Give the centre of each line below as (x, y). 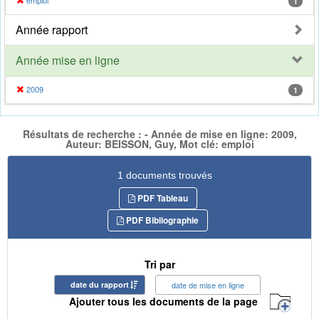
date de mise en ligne (208, 284)
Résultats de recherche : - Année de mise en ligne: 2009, (159, 134)
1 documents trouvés (165, 175)
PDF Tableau (161, 198)
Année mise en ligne (68, 61)
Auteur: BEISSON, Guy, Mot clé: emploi (159, 144)
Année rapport (52, 30)
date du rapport (100, 284)
